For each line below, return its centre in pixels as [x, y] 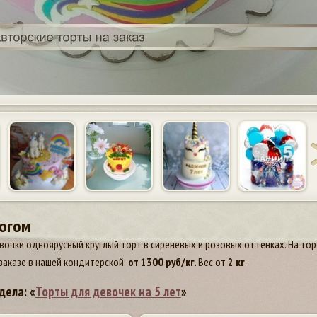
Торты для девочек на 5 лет [108, 291]
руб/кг [179, 261]
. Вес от [211, 261]
